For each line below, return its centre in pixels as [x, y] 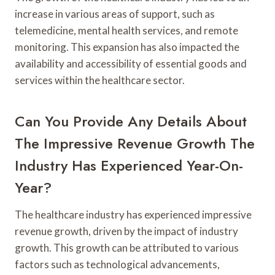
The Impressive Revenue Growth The [135, 143]
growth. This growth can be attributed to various [127, 247]
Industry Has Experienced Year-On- [129, 165]
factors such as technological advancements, [117, 264]
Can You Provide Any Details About [131, 121]
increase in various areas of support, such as [115, 14]
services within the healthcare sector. [100, 80]
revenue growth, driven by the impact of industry [126, 231]
